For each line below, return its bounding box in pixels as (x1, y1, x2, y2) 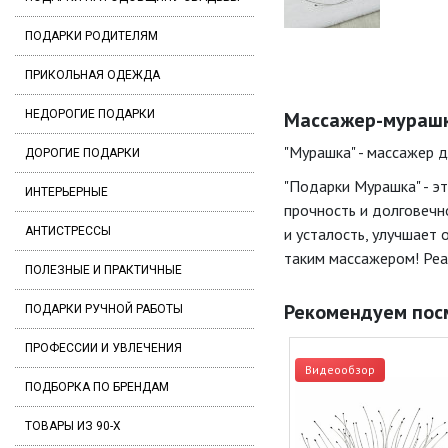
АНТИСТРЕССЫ (25, 224, 111, 238)
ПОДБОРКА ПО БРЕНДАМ (25, 380, 169, 394)
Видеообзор (304, 362, 375, 378)
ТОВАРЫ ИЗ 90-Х (25, 419, 121, 433)
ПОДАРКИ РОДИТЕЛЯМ (25, 29, 158, 43)
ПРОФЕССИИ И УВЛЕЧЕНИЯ (25, 341, 182, 355)
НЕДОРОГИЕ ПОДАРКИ (25, 107, 155, 121)
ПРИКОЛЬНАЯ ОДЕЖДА (25, 68, 160, 82)
